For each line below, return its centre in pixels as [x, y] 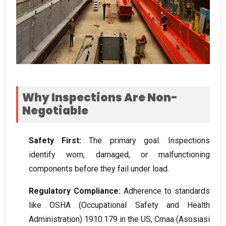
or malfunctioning [175, 154]
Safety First [54, 140]
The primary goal [124, 140]
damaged [112, 154]
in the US [135, 219]
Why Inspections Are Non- [100, 97]
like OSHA [50, 205]
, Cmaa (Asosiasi [180, 219]
